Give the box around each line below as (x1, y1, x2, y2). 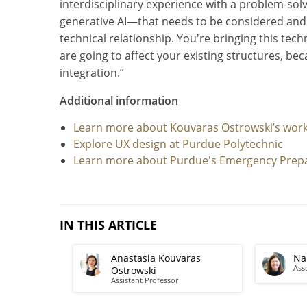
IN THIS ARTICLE (60, 217, 157, 234)
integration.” (60, 65, 124, 81)
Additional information (60, 93, 178, 109)
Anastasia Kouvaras (111, 251, 201, 265)
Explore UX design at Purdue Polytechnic (73, 136, 283, 152)
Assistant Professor (111, 275, 178, 286)
